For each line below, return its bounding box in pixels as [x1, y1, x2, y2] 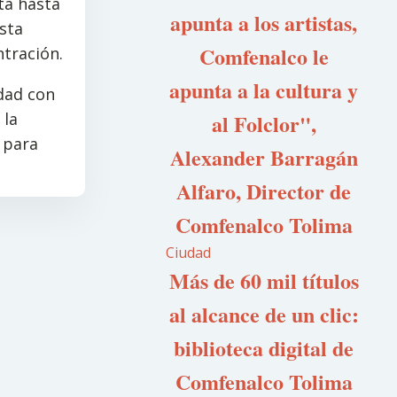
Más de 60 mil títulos [168, 265, 359, 296]
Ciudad [166, 243, 212, 262]
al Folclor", [211, 108, 316, 139]
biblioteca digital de [174, 332, 354, 363]
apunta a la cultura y [169, 74, 359, 105]
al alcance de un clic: [168, 299, 359, 330]
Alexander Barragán [169, 142, 358, 173]
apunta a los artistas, [170, 7, 358, 38]
